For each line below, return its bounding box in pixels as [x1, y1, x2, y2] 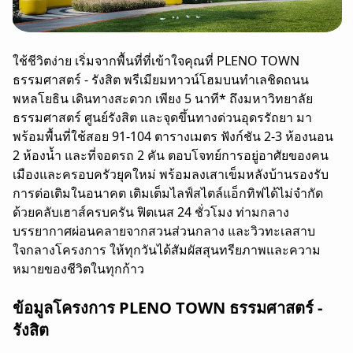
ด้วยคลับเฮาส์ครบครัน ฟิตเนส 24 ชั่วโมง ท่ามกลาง [13, 203, 289, 221]
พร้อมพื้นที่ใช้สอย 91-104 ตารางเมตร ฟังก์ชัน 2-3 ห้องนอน [13, 128, 333, 146]
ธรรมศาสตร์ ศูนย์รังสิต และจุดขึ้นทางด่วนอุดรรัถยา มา [13, 109, 312, 127]
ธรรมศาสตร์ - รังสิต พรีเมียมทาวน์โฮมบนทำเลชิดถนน [13, 71, 309, 89]
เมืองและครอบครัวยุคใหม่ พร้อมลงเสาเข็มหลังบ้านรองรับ [13, 165, 329, 184]
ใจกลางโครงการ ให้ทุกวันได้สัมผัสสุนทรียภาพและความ [13, 241, 321, 259]
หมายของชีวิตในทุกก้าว [13, 260, 144, 278]
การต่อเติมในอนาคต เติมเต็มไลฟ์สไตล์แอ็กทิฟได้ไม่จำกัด [13, 184, 323, 203]
